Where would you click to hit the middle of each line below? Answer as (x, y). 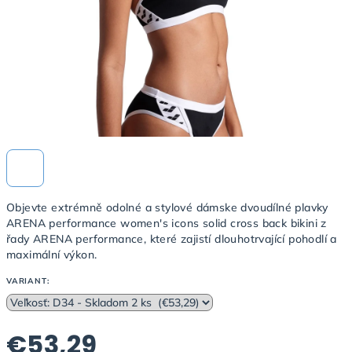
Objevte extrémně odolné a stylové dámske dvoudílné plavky (167, 207)
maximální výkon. (52, 255)
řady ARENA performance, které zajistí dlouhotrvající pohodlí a (172, 239)
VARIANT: (28, 281)
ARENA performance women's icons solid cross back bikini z (167, 223)
